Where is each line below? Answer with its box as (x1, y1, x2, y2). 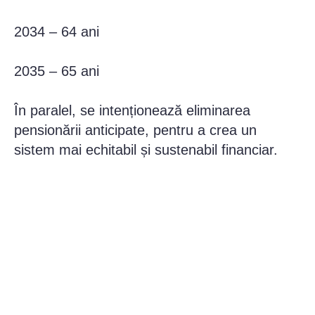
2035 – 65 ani (14, 63, 99, 79)
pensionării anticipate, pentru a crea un (14, 122, 257, 139)
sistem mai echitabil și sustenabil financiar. (14, 142, 278, 158)
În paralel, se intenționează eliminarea (14, 103, 250, 119)
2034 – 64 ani (14, 24, 99, 40)
